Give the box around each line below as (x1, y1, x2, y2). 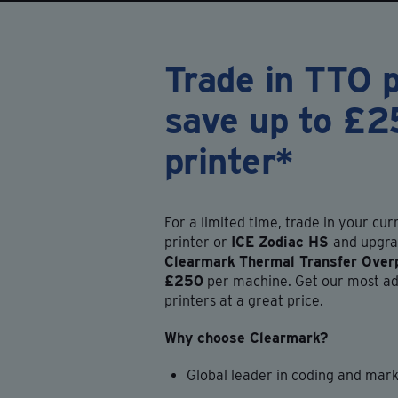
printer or (163, 234, 231, 251)
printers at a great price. (163, 292, 323, 309)
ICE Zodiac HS (230, 234, 333, 251)
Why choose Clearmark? (163, 330, 328, 346)
